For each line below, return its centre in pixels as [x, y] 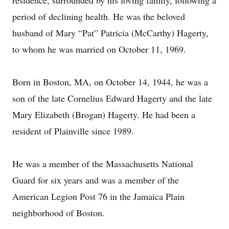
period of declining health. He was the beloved [99, 16]
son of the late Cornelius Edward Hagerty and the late [112, 98]
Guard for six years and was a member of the [96, 180]
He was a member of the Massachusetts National [103, 164]
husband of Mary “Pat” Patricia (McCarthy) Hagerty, [110, 33]
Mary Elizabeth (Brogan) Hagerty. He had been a [104, 114]
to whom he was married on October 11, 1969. [99, 49]
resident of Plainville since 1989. [73, 131]
